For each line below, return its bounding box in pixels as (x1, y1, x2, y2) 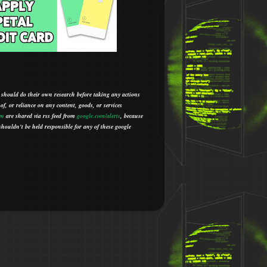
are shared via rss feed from (4, 111, 77, 120)
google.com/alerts (77, 111, 120, 120)
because (124, 111, 143, 120)
